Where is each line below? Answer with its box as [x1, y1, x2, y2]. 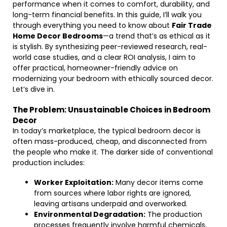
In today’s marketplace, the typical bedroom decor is [13, 126, 201, 136]
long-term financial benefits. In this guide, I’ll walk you [13, 10, 202, 20]
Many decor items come [113, 177, 203, 187]
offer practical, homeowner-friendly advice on [13, 63, 178, 73]
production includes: [13, 158, 85, 168]
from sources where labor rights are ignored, [34, 188, 191, 198]
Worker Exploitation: [34, 177, 113, 187]
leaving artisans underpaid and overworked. [34, 199, 187, 209]
